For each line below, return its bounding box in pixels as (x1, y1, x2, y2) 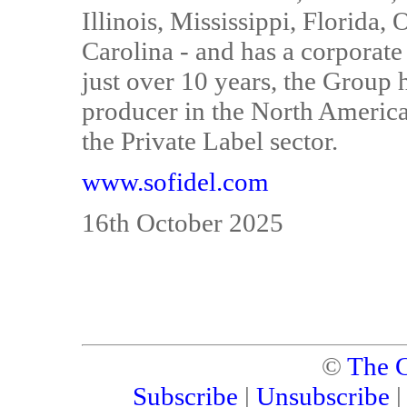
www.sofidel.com (82, 167, 269, 196)
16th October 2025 (82, 208, 283, 237)
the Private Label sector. (82, 126, 338, 155)
